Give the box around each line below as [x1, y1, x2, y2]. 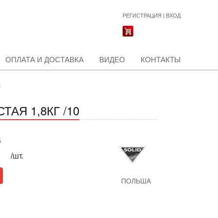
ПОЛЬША [121, 177, 151, 185]
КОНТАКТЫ [141, 55, 181, 64]
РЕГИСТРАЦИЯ [123, 13, 162, 18]
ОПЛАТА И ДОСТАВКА [5, 55, 84, 64]
